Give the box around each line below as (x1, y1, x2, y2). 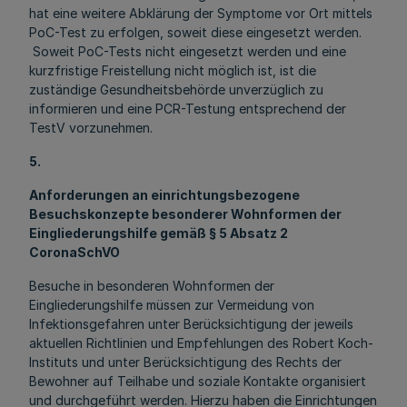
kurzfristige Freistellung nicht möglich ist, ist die (29, 63, 316, 78)
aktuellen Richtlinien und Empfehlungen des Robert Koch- (29, 335, 373, 351)
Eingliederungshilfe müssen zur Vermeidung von (29, 297, 314, 313)
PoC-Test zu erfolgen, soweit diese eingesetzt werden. (29, 25, 362, 40)
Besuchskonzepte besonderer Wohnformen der (29, 206, 342, 222)
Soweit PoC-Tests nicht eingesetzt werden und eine (29, 44, 346, 59)
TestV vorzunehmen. (29, 120, 153, 135)
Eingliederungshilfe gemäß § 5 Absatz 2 (29, 225, 288, 241)
